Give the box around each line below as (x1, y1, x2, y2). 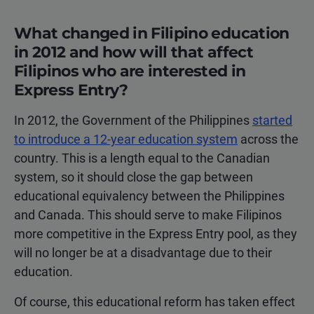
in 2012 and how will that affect (14, 43, 253, 62)
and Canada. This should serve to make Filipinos (14, 207, 282, 223)
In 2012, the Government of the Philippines (14, 113, 252, 128)
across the (238, 132, 299, 147)
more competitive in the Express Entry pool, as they (14, 226, 297, 242)
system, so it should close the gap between (14, 170, 253, 185)
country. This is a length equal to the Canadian (14, 151, 270, 166)
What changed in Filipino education (14, 24, 289, 43)
